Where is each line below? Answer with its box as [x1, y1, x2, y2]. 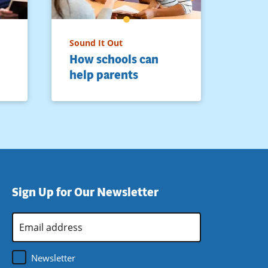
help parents [69, 66, 138, 83]
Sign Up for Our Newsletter [11, 184, 159, 200]
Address [11, 227, 45, 240]
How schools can [69, 51, 159, 68]
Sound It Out [69, 36, 123, 48]
